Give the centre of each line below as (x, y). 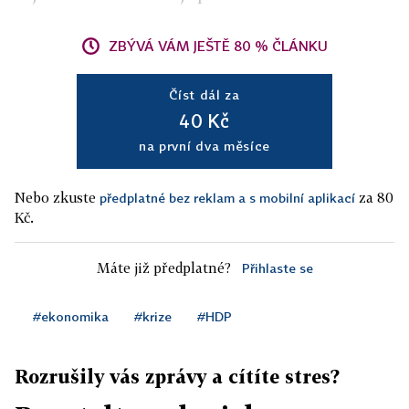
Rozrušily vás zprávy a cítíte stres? (177, 377)
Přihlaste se (277, 268)
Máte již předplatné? (163, 268)
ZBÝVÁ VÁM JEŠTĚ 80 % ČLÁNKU (218, 46)
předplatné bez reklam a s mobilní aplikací (227, 198)
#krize (153, 317)
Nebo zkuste (57, 198)
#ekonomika (71, 317)
